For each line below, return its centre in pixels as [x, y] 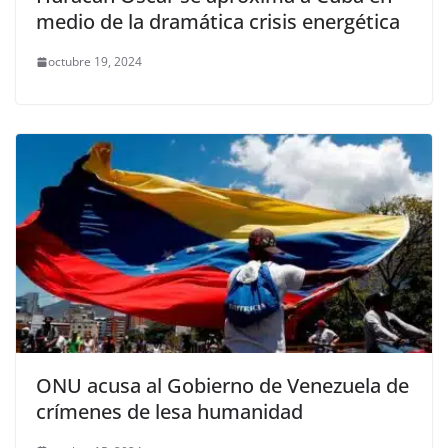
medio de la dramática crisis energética [218, 22]
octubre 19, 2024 [95, 62]
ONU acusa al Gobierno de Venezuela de [222, 385]
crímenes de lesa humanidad [169, 411]
